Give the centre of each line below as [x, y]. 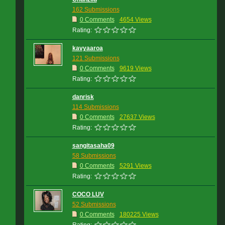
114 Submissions [95, 107]
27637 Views [137, 117]
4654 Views [135, 20]
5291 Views [135, 166]
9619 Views [135, 68]
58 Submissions [94, 156]
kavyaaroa [87, 48]
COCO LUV [88, 194]
